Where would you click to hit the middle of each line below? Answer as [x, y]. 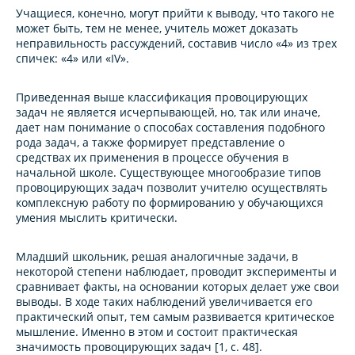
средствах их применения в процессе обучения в [152, 158]
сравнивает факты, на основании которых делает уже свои [177, 287]
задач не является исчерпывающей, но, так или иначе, [168, 113]
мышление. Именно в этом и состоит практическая [157, 332]
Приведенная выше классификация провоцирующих [162, 97]
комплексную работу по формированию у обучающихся [170, 203]
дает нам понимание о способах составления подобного [170, 128]
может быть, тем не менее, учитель [113, 29]
